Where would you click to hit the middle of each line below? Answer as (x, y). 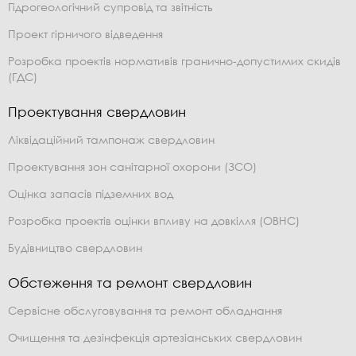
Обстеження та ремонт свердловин (130, 283)
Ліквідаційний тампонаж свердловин (111, 140)
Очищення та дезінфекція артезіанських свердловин (155, 338)
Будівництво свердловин (75, 248)
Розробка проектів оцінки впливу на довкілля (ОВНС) (154, 221)
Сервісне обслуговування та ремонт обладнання (145, 311)
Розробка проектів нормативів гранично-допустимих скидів (174, 61)
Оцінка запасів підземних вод (91, 194)
